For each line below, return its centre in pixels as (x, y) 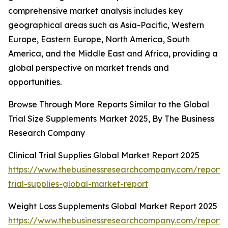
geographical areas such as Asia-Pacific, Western (106, 25)
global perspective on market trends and (89, 68)
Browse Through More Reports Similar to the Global (109, 105)
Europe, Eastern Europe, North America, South (99, 39)
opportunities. (35, 82)
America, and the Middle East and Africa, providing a (113, 54)
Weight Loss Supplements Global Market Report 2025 (113, 206)
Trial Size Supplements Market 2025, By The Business (111, 119)
